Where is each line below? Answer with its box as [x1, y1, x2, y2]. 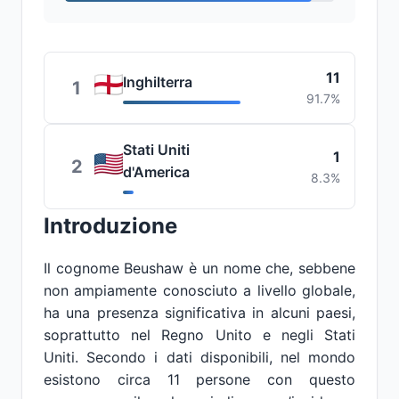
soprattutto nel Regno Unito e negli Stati [44, 326, 355, 344]
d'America [123, 163, 190, 181]
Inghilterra [123, 73, 192, 91]
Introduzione [44, 213, 177, 239]
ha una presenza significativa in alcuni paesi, [44, 304, 355, 322]
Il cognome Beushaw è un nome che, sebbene [44, 259, 355, 277]
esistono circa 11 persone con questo [44, 370, 355, 388]
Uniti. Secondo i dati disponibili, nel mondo [44, 348, 355, 366]
